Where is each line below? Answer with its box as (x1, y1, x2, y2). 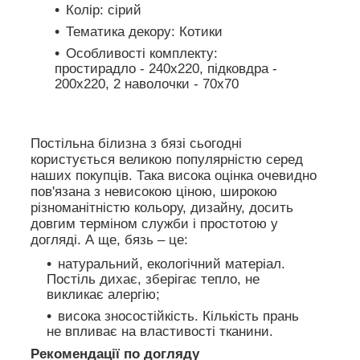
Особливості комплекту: (66, 45, 218, 61)
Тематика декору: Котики (66, 23, 223, 39)
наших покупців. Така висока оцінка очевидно (31, 167, 317, 183)
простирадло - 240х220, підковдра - (55, 60, 277, 76)
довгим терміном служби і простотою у (31, 215, 278, 231)
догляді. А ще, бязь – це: (31, 231, 188, 247)
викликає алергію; (47, 286, 160, 302)
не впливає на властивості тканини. (47, 323, 273, 339)
